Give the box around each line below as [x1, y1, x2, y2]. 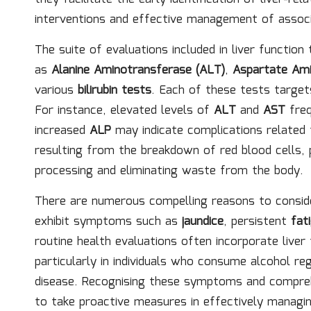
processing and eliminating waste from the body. [35, 162, 303, 180]
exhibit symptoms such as [35, 212, 182, 231]
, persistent [224, 212, 291, 231]
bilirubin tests [78, 81, 151, 100]
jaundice [182, 212, 224, 231]
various [35, 81, 78, 100]
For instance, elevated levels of [35, 101, 214, 120]
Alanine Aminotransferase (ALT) [51, 61, 225, 80]
